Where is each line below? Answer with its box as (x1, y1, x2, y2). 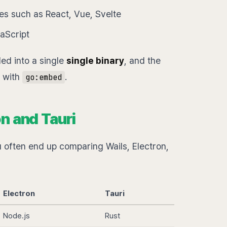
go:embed (25, 72, 62, 83)
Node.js (3, 211, 30, 220)
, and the (124, 55, 161, 66)
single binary (66, 55, 124, 66)
